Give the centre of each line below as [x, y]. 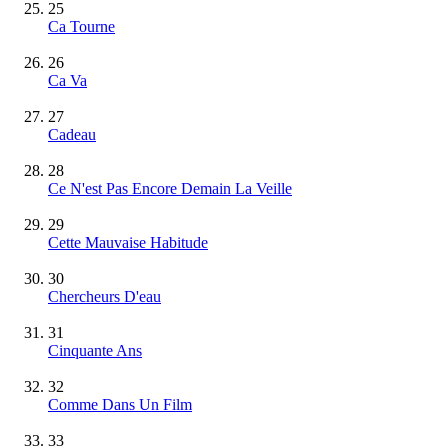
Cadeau [72, 134]
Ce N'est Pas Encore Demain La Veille [170, 188]
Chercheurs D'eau [104, 296]
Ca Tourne [81, 26]
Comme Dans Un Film [120, 404]
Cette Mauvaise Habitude [128, 242]
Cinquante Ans [95, 350]
